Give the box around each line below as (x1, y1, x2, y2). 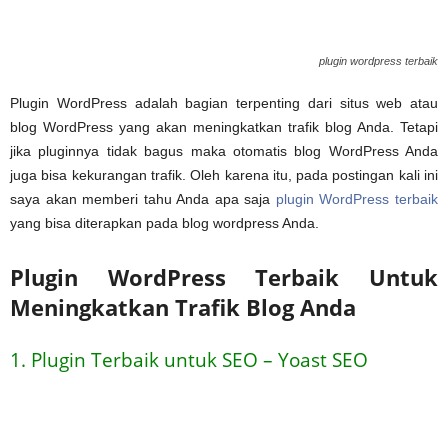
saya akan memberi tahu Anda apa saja (10, 190, 276, 207)
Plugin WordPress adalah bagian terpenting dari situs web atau (10, 94, 438, 111)
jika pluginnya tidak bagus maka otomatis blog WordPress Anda (10, 142, 438, 159)
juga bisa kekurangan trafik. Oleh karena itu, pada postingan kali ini (10, 166, 438, 183)
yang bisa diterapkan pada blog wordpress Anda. (10, 214, 319, 231)
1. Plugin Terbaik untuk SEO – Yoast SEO (10, 346, 368, 373)
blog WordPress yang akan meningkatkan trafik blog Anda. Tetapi (10, 118, 438, 135)
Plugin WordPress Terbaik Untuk (10, 261, 438, 292)
